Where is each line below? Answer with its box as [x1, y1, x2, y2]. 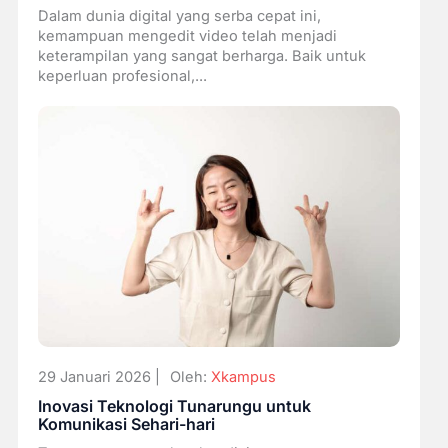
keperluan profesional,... [37, 66, 207, 85]
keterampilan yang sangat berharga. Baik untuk [37, 46, 366, 65]
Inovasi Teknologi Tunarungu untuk [37, 396, 311, 417]
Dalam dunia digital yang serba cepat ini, [37, 6, 321, 25]
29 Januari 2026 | [37, 368, 160, 387]
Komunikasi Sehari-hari [37, 414, 215, 435]
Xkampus [210, 368, 276, 387]
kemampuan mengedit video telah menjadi [37, 26, 337, 45]
